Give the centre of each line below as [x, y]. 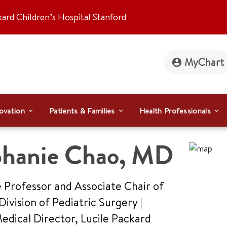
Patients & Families [82, 110]
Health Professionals [175, 110]
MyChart [204, 62]
